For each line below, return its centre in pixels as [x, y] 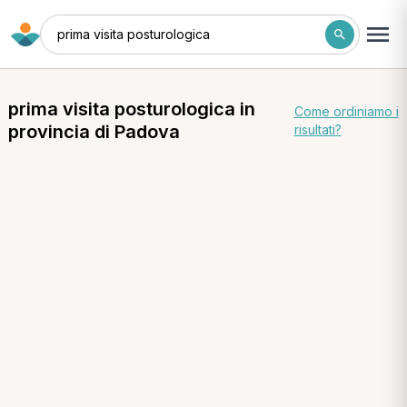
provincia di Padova [94, 132]
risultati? [318, 129]
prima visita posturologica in [131, 109]
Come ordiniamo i [346, 111]
